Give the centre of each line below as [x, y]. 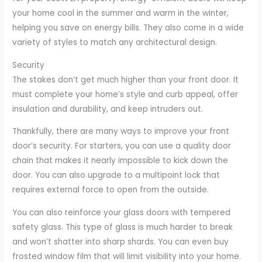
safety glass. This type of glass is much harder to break [123, 227]
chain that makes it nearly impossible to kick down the [120, 161]
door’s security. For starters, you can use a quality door [122, 146]
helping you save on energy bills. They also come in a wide [128, 28]
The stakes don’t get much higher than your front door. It [126, 80]
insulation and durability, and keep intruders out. [108, 109]
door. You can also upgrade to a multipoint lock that [116, 175]
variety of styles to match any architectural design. [115, 42]
